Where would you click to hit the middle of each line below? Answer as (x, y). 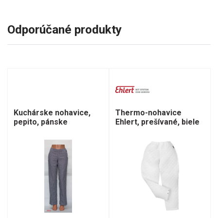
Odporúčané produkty (64, 29)
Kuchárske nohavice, (52, 112)
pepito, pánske (41, 122)
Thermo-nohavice (148, 112)
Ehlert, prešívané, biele (157, 122)
